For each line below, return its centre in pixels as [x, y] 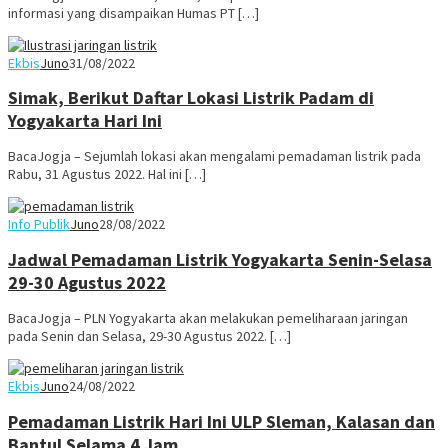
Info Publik [39, 224]
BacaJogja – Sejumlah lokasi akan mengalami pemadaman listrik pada [214, 156]
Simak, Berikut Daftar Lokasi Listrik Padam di [191, 98]
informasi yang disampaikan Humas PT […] [133, 12]
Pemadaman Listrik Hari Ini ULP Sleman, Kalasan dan [221, 422]
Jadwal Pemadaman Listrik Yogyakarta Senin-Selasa [220, 260]
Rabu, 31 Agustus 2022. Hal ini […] [107, 174]
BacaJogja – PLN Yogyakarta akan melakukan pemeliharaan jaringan [208, 318]
